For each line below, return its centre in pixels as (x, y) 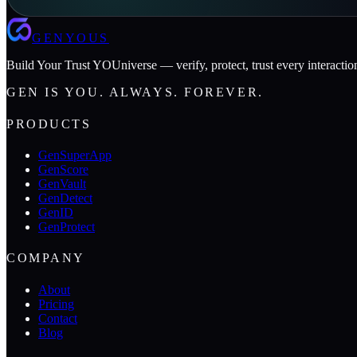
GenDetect (65, 198)
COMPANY (46, 258)
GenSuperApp (75, 155)
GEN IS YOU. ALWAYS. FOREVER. (135, 92)
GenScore (63, 169)
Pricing (56, 304)
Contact (58, 318)
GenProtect (67, 226)
